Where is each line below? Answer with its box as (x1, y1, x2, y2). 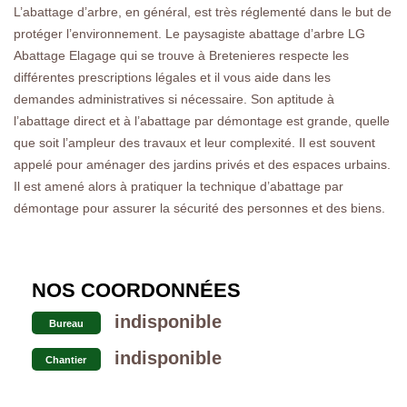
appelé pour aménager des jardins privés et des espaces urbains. (14, 156, 391, 172)
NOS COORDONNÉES (32, 278, 241, 302)
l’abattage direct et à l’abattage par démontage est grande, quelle (14, 113, 390, 128)
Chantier (45, 353, 87, 365)
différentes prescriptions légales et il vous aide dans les (14, 69, 331, 84)
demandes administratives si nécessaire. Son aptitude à (14, 91, 334, 106)
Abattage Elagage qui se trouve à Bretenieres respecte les (14, 47, 349, 63)
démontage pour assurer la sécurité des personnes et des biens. (14, 200, 385, 215)
